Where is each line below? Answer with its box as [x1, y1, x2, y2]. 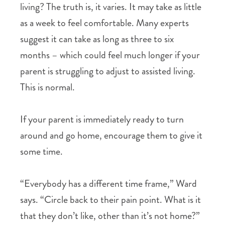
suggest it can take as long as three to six [20, 32, 174, 46]
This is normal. [20, 80, 75, 94]
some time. [20, 144, 63, 159]
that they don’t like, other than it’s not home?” [20, 208, 200, 223]
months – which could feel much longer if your [20, 48, 200, 62]
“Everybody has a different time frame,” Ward [20, 176, 197, 191]
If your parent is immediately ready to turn [20, 112, 184, 127]
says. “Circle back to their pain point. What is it [20, 192, 201, 207]
